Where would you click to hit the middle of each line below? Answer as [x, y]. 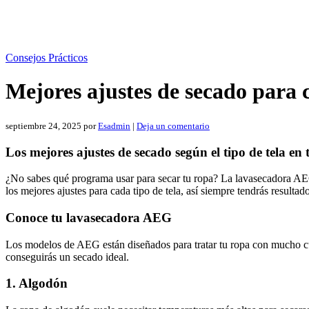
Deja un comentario [173, 126]
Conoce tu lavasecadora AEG [89, 218]
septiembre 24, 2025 [43, 126]
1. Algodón [37, 283]
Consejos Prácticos [47, 58]
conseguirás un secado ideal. [67, 257]
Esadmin [114, 126]
